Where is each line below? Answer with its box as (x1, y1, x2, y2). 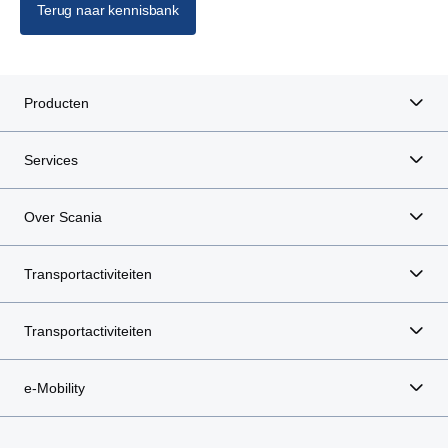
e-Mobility (24, 380, 85, 396)
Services (24, 152, 78, 168)
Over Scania (24, 209, 102, 225)
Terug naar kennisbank (37, 2, 180, 18)
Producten (24, 95, 89, 111)
